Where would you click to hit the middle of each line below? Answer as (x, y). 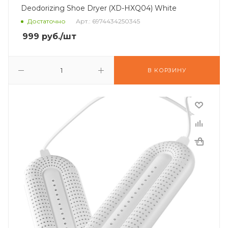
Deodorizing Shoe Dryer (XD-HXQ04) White (99, 8)
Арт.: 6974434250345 (108, 21)
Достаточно (47, 21)
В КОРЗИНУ (167, 70)
